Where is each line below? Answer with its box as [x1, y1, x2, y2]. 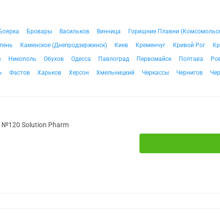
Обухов [44, 55, 64, 62]
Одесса [71, 55, 91, 62]
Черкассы [142, 69, 169, 76]
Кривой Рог [173, 42, 205, 49]
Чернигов [176, 69, 203, 76]
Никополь [8, 55, 36, 62]
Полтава [179, 55, 203, 62]
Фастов [9, 69, 30, 76]
